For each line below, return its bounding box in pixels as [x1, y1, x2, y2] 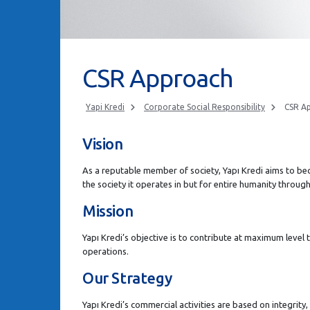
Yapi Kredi [86, 102, 125, 111]
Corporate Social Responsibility [144, 102, 265, 111]
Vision [82, 134, 123, 152]
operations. [82, 246, 129, 256]
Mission [82, 201, 134, 219]
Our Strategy [82, 268, 172, 286]
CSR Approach [82, 64, 233, 92]
